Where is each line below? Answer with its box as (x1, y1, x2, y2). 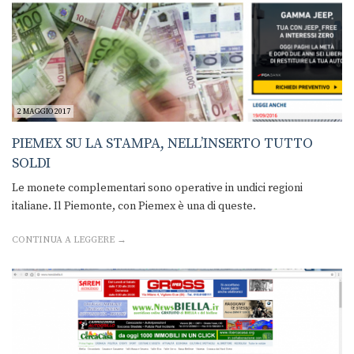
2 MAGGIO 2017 (17, 107, 70, 117)
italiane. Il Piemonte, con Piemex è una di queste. (12, 199, 256, 214)
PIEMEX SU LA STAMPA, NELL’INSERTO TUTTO (12, 134, 313, 153)
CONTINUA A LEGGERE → (12, 234, 126, 247)
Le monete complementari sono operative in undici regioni (12, 181, 303, 196)
